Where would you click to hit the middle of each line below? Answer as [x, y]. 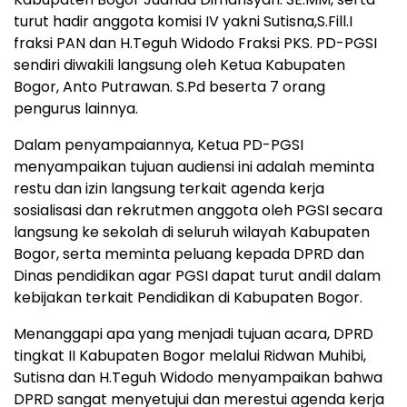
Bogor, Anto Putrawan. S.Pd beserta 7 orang [169, 87]
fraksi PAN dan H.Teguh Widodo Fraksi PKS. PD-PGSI [195, 44]
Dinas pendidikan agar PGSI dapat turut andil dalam [197, 276]
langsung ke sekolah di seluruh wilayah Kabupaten [192, 233]
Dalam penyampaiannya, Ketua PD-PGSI [159, 145]
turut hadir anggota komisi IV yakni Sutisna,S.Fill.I [183, 22]
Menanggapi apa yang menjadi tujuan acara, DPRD [194, 334]
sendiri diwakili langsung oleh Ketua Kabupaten [179, 65]
